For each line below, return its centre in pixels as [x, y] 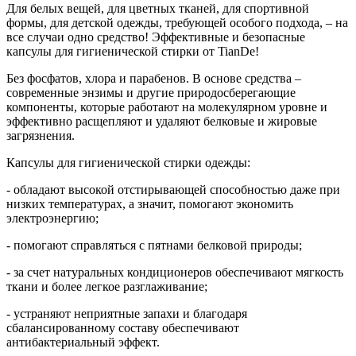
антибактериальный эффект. [83, 342]
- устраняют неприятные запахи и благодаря [127, 314]
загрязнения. [41, 136]
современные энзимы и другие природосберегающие [151, 93]
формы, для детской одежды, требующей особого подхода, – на [177, 23]
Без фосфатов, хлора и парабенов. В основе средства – [154, 79]
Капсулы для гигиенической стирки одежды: [128, 163]
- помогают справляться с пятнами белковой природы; [154, 246]
